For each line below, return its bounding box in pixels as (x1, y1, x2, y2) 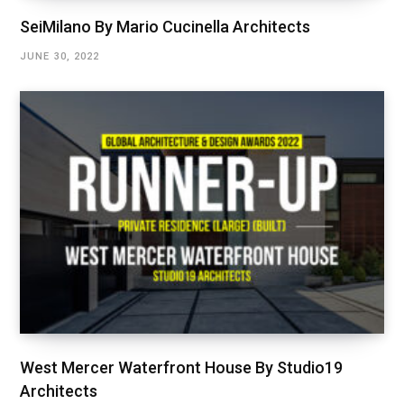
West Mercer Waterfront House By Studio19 (20, 358, 343, 378)
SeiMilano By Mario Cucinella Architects (20, 16, 310, 36)
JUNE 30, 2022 (20, 50, 100, 62)
